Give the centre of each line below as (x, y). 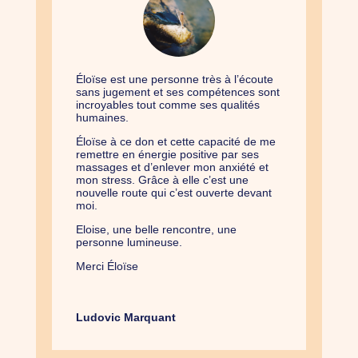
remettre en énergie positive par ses (167, 155)
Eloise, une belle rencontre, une (156, 230)
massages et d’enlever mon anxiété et (172, 167)
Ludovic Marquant (125, 318)
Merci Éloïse (107, 267)
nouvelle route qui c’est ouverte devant (173, 193)
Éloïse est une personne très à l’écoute (174, 80)
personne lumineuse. (129, 243)
